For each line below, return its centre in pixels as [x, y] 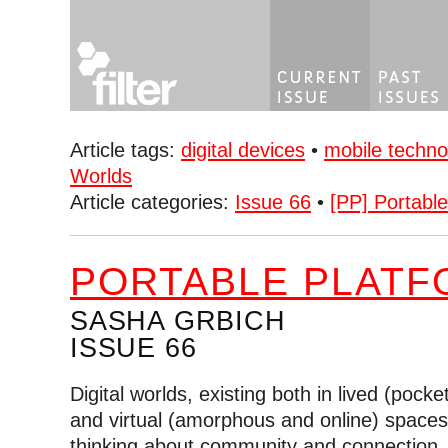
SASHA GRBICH [178, 320]
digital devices [243, 150]
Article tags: [125, 150]
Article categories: [152, 202]
